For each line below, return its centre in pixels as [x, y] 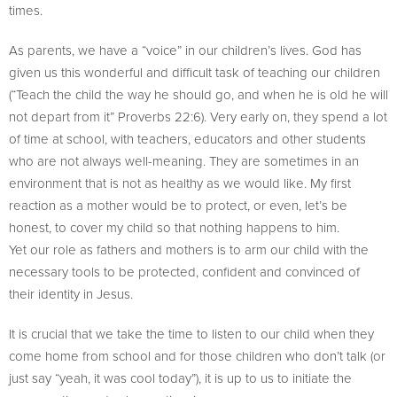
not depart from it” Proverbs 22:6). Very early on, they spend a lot [198, 117]
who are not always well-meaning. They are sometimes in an [184, 161]
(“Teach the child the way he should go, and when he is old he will [198, 94]
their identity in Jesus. [71, 294]
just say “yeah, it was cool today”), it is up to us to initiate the [180, 378]
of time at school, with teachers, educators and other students [187, 139]
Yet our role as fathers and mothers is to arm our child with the [189, 249]
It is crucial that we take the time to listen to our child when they [191, 334]
